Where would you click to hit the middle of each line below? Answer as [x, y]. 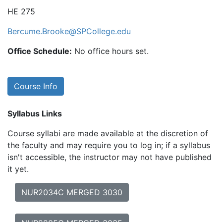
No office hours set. [111, 51]
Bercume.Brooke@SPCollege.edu [69, 31]
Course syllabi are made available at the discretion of [108, 133]
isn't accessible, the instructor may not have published [110, 157]
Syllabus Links [35, 113]
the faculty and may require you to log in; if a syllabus [109, 145]
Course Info [36, 86]
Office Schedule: [40, 51]
